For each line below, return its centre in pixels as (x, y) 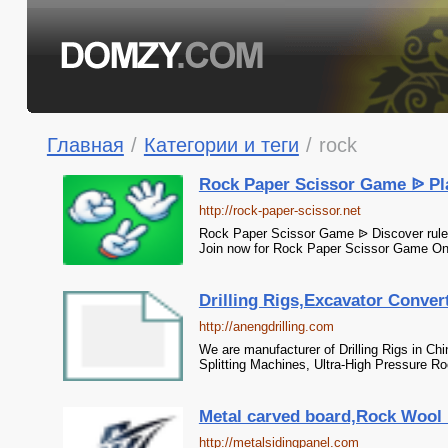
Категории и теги (221, 144)
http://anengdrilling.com (266, 326)
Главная (85, 144)
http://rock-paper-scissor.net (279, 210)
